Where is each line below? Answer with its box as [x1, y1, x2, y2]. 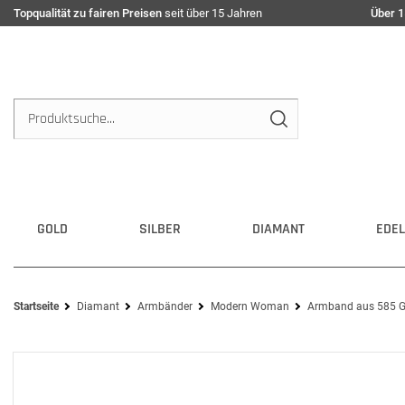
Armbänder [137, 300, 193, 313]
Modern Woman [211, 300, 289, 313]
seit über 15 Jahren [162, 6, 262, 20]
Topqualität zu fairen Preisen [14, 6, 162, 20]
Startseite [14, 300, 59, 313]
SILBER [139, 220, 181, 239]
